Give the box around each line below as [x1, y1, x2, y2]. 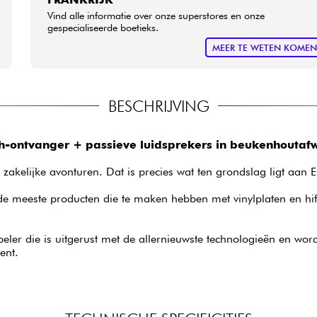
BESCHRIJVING [108, 96, 209, 115]
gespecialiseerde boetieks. [47, 21, 159, 33]
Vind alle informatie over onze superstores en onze [47, 8, 265, 21]
